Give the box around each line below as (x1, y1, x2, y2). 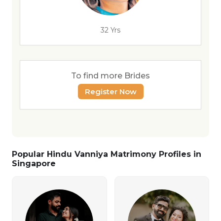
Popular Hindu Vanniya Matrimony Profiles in (12, 149, 201, 159)
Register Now (84, 87, 137, 96)
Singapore (12, 159, 56, 168)
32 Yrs (101, 26, 120, 35)
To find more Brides (71, 71, 150, 80)
